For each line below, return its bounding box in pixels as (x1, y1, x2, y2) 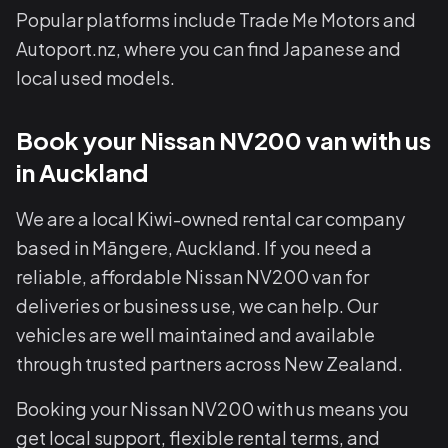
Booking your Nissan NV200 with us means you (16, 397, 409, 420)
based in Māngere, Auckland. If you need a (16, 236, 372, 259)
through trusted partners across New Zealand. (16, 352, 403, 375)
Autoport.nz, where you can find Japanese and (16, 37, 401, 60)
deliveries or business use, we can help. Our (16, 294, 378, 317)
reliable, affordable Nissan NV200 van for (16, 265, 369, 288)
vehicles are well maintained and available (16, 323, 375, 346)
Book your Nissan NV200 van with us (16, 125, 431, 155)
